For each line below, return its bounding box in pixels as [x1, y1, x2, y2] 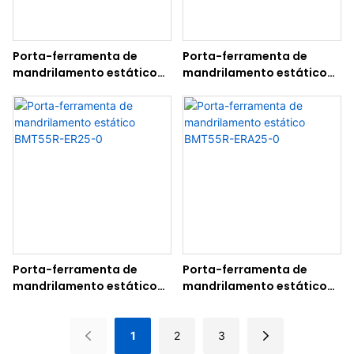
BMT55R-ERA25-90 [182, 81, 291, 98]
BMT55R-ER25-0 [13, 295, 106, 311]
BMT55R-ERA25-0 [182, 295, 284, 311]
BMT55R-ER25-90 [13, 81, 113, 98]
